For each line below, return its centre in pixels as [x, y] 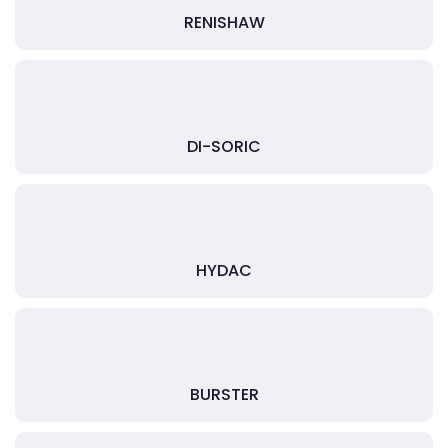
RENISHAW [224, 22]
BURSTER [224, 394]
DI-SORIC [224, 146]
